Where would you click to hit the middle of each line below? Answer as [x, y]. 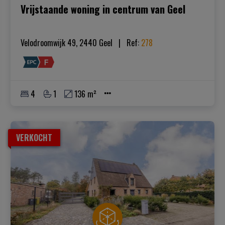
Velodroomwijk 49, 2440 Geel [67, 43]
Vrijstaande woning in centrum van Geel [103, 9]
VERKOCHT [34, 137]
